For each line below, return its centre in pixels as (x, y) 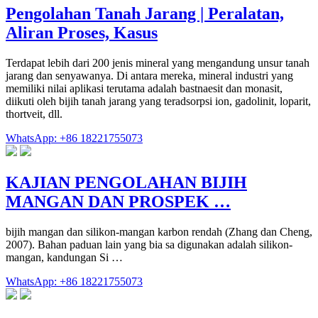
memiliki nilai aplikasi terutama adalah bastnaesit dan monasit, (144, 89)
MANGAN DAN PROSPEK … (118, 202)
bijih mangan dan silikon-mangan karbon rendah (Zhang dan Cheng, (159, 231)
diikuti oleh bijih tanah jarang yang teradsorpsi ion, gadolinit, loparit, (158, 102)
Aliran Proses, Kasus (82, 33)
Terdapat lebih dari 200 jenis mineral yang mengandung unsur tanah (158, 63)
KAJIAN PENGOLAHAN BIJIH (126, 183)
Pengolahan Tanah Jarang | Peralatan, (145, 14)
